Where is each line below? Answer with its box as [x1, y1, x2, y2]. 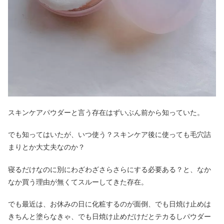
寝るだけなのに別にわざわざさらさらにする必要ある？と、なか [8, 165, 211, 173]
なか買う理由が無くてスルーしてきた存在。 [8, 177, 148, 186]
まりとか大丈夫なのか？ [8, 143, 85, 151]
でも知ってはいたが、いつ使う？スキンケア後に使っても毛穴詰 [8, 130, 211, 139]
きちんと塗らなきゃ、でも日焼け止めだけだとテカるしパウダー [8, 212, 211, 221]
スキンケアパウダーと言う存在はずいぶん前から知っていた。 [8, 108, 204, 116]
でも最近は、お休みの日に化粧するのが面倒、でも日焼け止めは [8, 200, 211, 208]
